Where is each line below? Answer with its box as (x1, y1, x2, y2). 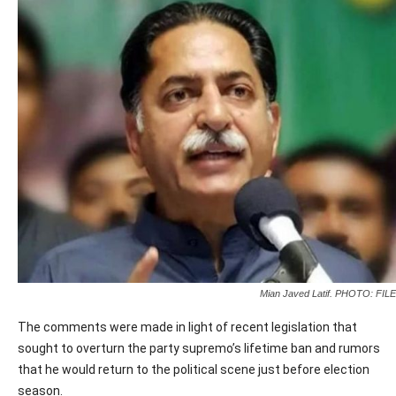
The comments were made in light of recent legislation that (18, 320, 357, 334)
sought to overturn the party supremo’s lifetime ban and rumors (18, 341, 380, 355)
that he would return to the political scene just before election (18, 362, 369, 377)
